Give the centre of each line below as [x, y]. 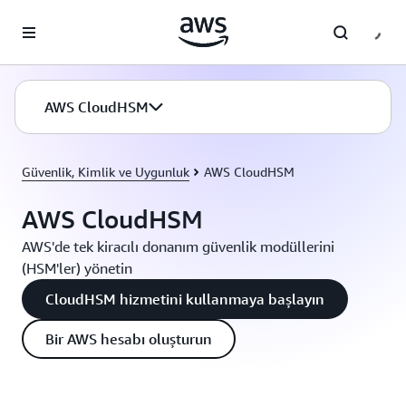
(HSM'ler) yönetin [77, 268]
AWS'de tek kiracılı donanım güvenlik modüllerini [178, 246]
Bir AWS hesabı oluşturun [129, 339]
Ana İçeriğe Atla [53, 18]
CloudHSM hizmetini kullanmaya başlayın [185, 299]
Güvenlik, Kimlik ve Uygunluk [106, 172]
